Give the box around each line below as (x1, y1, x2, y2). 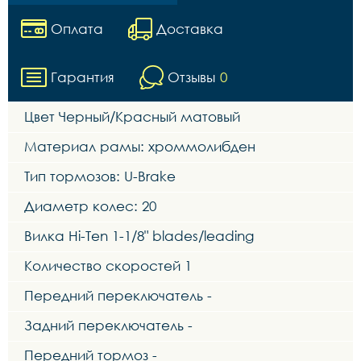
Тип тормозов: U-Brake (24, 168, 176, 185)
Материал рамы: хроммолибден (24, 138, 255, 156)
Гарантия (51, 68, 114, 86)
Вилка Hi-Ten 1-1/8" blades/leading (24, 227, 254, 245)
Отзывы (168, 68, 215, 86)
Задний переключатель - (24, 317, 193, 334)
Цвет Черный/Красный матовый (24, 108, 240, 126)
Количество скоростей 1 (24, 257, 192, 275)
